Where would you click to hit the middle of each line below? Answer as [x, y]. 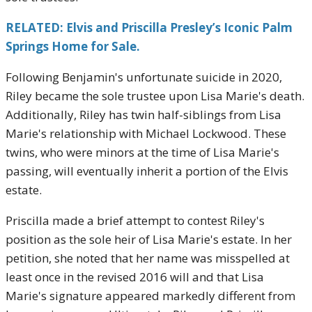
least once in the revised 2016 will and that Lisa [135, 277]
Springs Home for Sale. [73, 46]
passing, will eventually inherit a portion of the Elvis [147, 171]
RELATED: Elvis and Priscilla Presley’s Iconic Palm [149, 28]
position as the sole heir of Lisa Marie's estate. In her [149, 239]
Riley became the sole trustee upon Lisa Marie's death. [155, 96]
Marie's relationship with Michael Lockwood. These [146, 133]
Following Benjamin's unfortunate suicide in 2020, [144, 77]
